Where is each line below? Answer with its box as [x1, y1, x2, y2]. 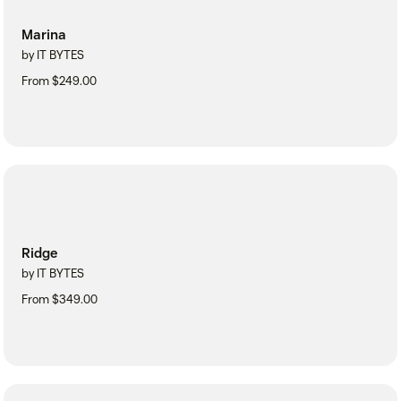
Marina [21, 25, 66, 43]
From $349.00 [21, 292, 98, 308]
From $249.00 [21, 73, 97, 89]
